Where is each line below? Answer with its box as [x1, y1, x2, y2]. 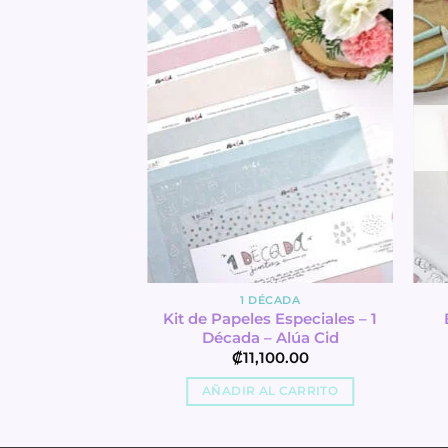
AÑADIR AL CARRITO [202, 384, 339, 399]
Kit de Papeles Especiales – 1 [163, 309, 378, 328]
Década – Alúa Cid [201, 328, 339, 347]
